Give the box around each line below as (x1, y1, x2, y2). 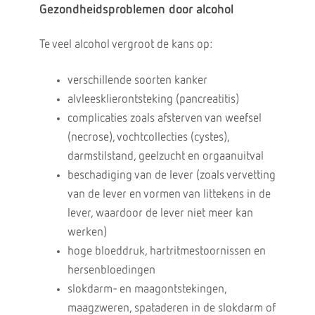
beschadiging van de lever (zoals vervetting (67, 169, 276, 181)
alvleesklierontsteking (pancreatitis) (67, 94, 239, 105)
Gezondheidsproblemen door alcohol (39, 4, 233, 16)
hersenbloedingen (67, 264, 155, 276)
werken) (67, 226, 107, 238)
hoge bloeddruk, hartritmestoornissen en (67, 245, 266, 257)
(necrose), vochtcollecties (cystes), (67, 131, 229, 143)
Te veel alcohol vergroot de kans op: (39, 39, 212, 51)
